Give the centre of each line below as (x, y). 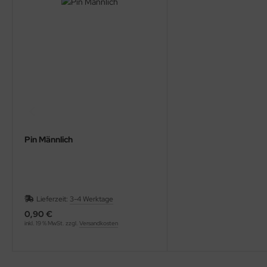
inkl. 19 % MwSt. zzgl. (52, 223)
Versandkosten (99, 223)
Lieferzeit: (53, 199)
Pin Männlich (49, 140)
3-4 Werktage (91, 199)
